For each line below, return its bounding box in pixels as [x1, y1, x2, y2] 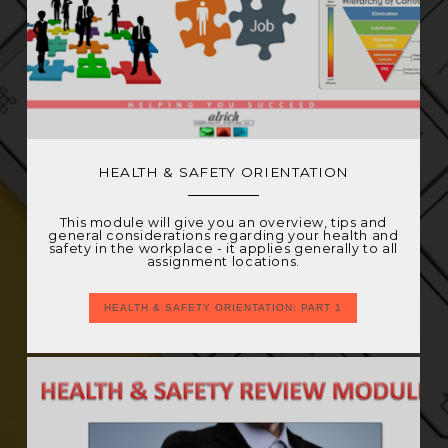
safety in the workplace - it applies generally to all [48, 241, 398, 256]
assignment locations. [146, 254, 300, 269]
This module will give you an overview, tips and [59, 215, 388, 230]
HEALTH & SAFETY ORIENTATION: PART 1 [104, 302, 343, 313]
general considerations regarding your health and [48, 228, 399, 243]
